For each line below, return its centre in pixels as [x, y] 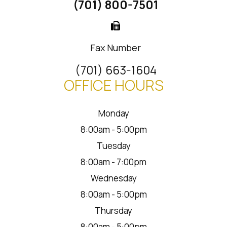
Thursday [113, 211]
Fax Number [116, 48]
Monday [113, 113]
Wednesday [113, 178]
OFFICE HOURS [113, 85]
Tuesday [113, 146]
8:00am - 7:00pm [113, 162]
